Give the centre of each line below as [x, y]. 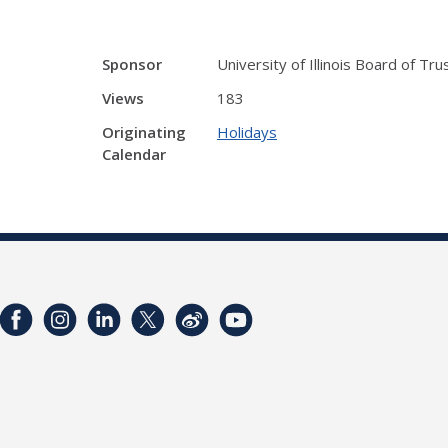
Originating [144, 132]
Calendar [134, 154]
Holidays [247, 132]
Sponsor [132, 64]
